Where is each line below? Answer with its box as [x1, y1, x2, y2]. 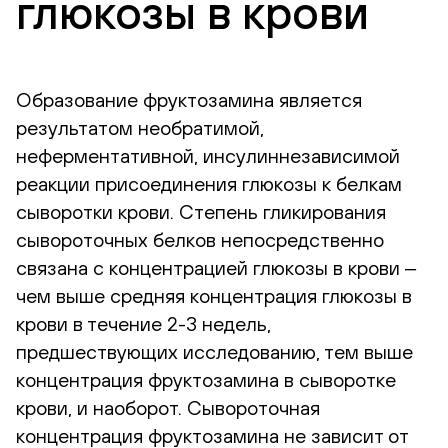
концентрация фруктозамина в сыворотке [16, 368, 396, 391]
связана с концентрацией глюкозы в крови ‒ [16, 256, 416, 279]
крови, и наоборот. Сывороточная [16, 396, 320, 419]
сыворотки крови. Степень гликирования [16, 200, 386, 223]
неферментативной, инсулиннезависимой [16, 144, 400, 167]
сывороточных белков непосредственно [16, 228, 384, 251]
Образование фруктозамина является [16, 88, 362, 111]
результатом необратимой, [16, 116, 264, 139]
